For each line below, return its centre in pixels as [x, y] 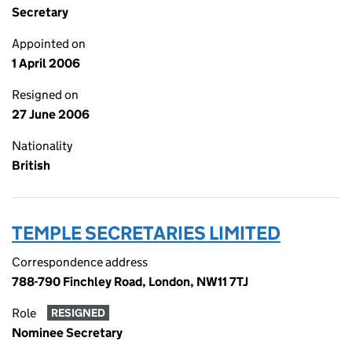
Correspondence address [80, 262]
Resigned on [45, 95]
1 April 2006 [46, 63]
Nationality [42, 146]
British [31, 165]
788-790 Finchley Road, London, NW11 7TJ [130, 282]
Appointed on [49, 44]
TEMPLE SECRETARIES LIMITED [146, 233]
